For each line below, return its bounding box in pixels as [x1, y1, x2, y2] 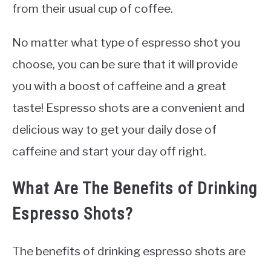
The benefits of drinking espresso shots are [12, 244, 246, 259]
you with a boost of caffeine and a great [12, 78, 226, 93]
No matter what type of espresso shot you [12, 34, 240, 50]
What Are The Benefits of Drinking [12, 178, 257, 199]
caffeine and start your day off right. [12, 143, 206, 158]
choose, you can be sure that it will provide [12, 56, 238, 71]
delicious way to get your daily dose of [12, 122, 217, 137]
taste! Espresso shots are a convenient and [12, 100, 245, 115]
